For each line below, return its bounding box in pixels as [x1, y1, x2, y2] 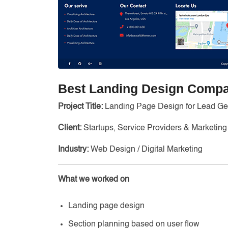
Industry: [58, 146, 89, 154]
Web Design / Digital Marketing [89, 146, 203, 154]
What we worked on [58, 176, 129, 184]
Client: [58, 124, 81, 132]
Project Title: [58, 103, 103, 111]
